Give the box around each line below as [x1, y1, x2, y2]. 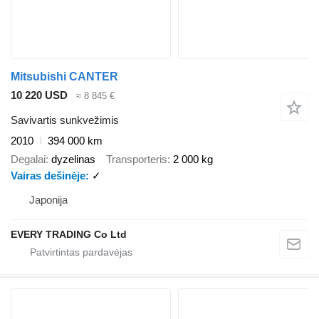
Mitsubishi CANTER [11, 70, 118, 83]
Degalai [11, 153, 46, 166]
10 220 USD [11, 89, 68, 102]
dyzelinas [51, 153, 95, 166]
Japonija [29, 194, 68, 206]
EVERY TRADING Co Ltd [11, 229, 127, 241]
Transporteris [106, 153, 167, 166]
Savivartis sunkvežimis [11, 113, 119, 126]
